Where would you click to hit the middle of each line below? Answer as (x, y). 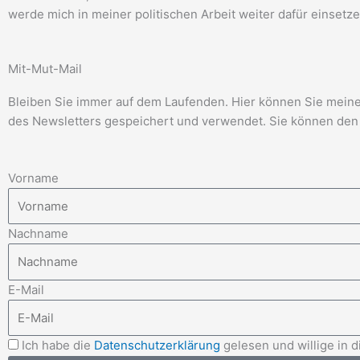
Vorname (33, 178)
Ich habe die (58, 346)
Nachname (38, 234)
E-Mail (26, 289)
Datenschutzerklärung (159, 346)
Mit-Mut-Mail (45, 69)
